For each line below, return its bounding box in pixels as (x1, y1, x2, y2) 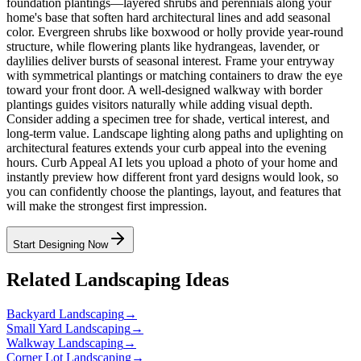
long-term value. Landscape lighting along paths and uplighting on (6, 126, 343, 140)
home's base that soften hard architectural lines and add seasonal (6, 10, 330, 24)
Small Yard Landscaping (6, 321, 131, 335)
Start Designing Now (13, 238, 108, 251)
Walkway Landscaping (6, 335, 123, 350)
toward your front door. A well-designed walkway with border (6, 82, 322, 97)
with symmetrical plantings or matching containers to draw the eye (6, 68, 342, 82)
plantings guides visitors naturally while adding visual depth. (6, 97, 313, 111)
